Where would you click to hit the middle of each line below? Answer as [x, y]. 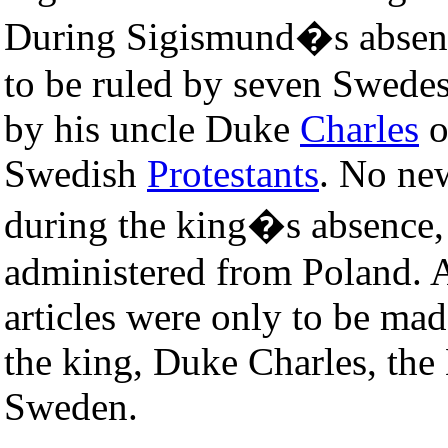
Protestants [233, 173]
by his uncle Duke [152, 128]
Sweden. [71, 406]
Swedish [75, 173]
